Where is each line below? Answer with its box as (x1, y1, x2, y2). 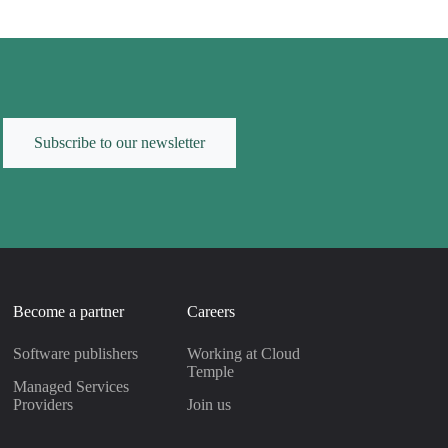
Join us (186, 396, 231, 414)
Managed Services (12, 378, 129, 396)
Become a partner (12, 303, 124, 321)
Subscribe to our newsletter (34, 134, 205, 152)
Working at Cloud (186, 345, 300, 363)
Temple (186, 363, 234, 381)
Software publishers (12, 345, 138, 363)
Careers (186, 303, 235, 321)
